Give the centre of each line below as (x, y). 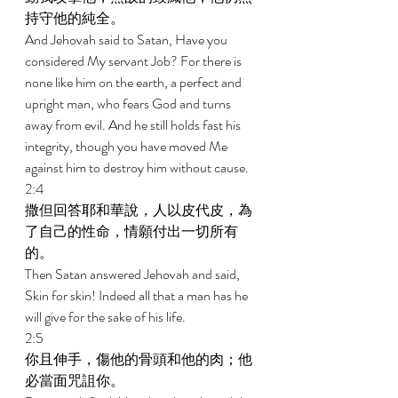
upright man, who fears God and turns (129, 103)
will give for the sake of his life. (107, 317)
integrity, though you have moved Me (127, 146)
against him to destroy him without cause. (138, 167)
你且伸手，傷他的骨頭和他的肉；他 (139, 359)
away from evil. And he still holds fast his (134, 125)
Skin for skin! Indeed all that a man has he (138, 295)
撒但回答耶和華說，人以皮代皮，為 (139, 210)
